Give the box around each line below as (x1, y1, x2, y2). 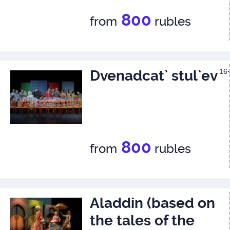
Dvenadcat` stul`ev (90, 67, 218, 84)
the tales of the (90, 212, 195, 229)
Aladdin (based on (90, 195, 215, 212)
